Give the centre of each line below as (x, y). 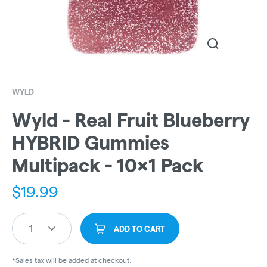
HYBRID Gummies (91, 143)
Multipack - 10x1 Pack (108, 166)
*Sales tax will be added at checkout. (72, 260)
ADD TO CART (139, 229)
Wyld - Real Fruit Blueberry (131, 120)
